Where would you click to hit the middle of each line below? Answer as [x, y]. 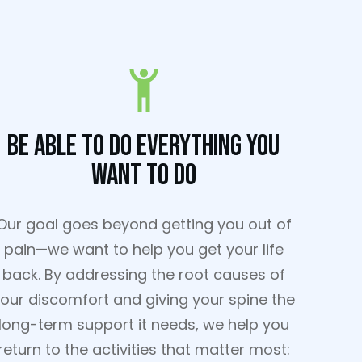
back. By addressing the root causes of [143, 274]
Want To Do [143, 176]
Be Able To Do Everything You [144, 147]
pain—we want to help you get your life [143, 249]
